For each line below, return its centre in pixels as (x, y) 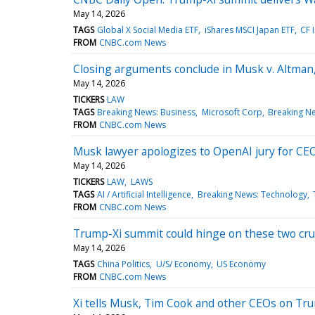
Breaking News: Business (147, 112)
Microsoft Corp (232, 112)
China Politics (124, 264)
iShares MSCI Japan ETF (249, 30)
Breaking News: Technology (252, 194)
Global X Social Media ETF (148, 30)
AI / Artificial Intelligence (144, 194)
